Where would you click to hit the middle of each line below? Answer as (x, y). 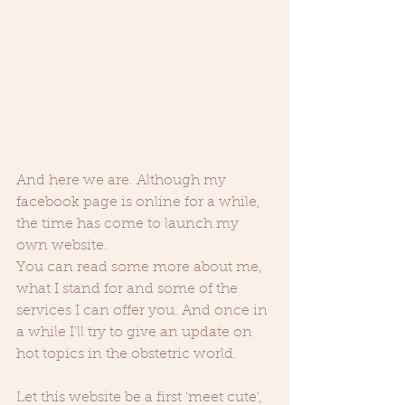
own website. (64, 246)
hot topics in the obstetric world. (128, 355)
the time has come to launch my (129, 225)
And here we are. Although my (123, 181)
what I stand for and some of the (129, 290)
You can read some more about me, (141, 268)
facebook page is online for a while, (140, 203)
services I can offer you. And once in (144, 311)
